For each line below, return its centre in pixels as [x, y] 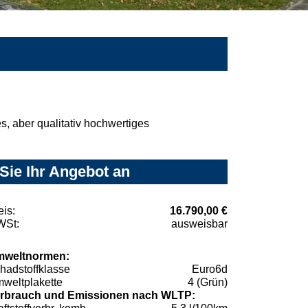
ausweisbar [199, 223]
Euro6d [210, 269]
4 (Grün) [208, 282]
